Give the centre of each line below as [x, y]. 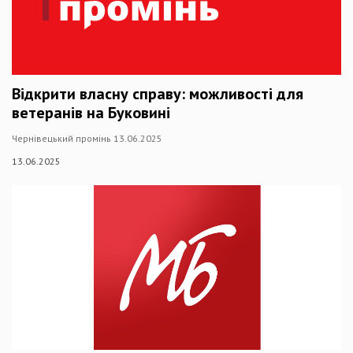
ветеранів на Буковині [91, 113]
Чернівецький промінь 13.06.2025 [87, 138]
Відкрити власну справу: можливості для [158, 94]
